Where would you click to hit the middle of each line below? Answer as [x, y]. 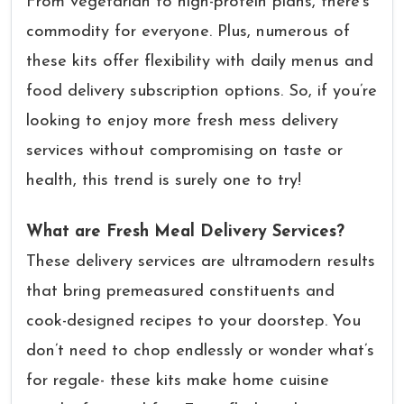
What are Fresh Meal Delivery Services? [185, 232]
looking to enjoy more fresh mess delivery [182, 121]
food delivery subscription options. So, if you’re [202, 92]
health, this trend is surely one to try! [164, 181]
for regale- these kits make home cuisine [178, 381]
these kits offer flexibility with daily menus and [200, 62]
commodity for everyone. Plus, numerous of [188, 32]
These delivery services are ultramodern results [201, 262]
